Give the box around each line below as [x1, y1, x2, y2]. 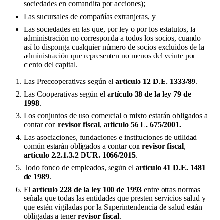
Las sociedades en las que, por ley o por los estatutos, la [24, 25, 195, 34]
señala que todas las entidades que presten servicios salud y [24, 194, 206, 203]
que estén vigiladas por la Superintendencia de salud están [24, 203, 202, 212]
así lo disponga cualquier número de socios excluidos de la [24, 43, 204, 52]
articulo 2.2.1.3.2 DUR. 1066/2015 [24, 151, 136, 160]
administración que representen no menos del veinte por [24, 52, 195, 60]
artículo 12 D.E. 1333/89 [115, 77, 195, 86]
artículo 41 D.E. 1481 [136, 164, 206, 172]
